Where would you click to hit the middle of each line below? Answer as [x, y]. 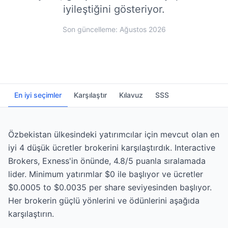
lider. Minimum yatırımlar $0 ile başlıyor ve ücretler [106, 174]
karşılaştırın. [31, 214]
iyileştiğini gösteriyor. [114, 9]
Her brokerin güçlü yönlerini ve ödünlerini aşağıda [104, 201]
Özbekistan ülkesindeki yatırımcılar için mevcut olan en [114, 134]
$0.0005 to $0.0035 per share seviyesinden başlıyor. [110, 187]
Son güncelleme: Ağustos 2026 [114, 29]
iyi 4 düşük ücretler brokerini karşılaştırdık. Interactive [112, 148]
